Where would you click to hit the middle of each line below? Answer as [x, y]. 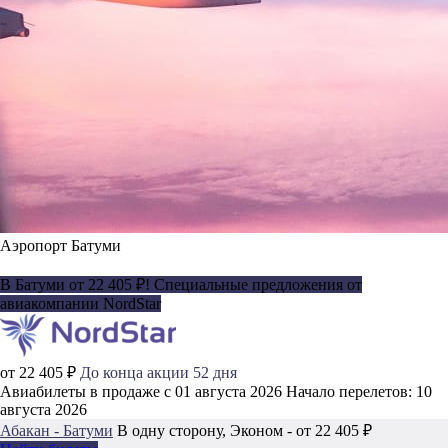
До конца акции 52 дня [158, 372]
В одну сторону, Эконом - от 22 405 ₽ [244, 430]
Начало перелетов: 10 [359, 391]
